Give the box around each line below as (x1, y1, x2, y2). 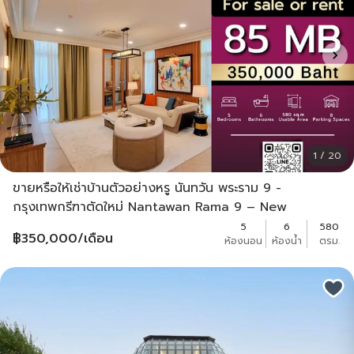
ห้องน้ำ (271, 234, 302, 249)
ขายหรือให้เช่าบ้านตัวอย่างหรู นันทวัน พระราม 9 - (13, 179, 281, 198)
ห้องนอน (224, 234, 262, 249)
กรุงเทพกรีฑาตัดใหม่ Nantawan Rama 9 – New (13, 198, 287, 217)
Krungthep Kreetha (13, 217, 134, 236)
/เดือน (77, 229, 113, 249)
